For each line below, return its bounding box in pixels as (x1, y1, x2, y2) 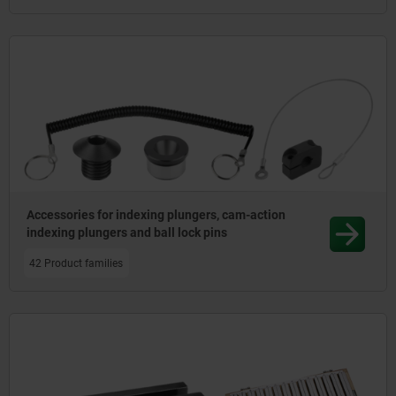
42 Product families (29, 256, 124, 270)
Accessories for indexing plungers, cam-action (27, 208, 286, 223)
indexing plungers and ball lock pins (27, 225, 228, 240)
